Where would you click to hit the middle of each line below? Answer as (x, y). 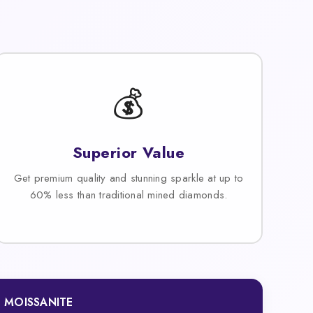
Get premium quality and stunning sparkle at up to (129, 178)
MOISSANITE (39, 302)
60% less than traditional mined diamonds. (129, 195)
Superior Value (129, 152)
